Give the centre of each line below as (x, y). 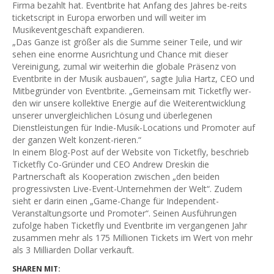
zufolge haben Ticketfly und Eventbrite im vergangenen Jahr (130, 225)
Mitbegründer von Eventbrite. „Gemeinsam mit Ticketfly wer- (132, 91)
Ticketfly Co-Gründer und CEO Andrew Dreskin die (111, 164)
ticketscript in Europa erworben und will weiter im (109, 17)
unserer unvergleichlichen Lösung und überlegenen (112, 115)
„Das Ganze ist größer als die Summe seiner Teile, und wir (127, 42)
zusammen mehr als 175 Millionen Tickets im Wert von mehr (132, 238)
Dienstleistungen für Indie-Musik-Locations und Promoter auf (134, 128)
